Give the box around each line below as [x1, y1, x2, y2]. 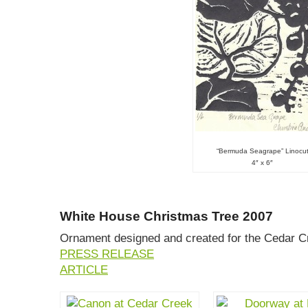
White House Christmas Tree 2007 [60, 209, 273, 223]
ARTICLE [60, 263, 108, 276]
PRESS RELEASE [60, 247, 154, 261]
